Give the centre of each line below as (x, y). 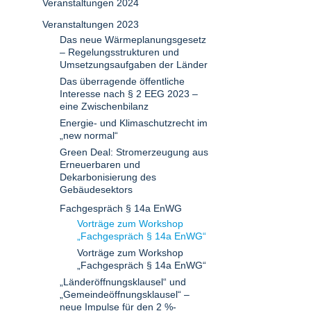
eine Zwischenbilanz (104, 106)
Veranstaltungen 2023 (91, 24)
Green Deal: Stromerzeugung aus (134, 152)
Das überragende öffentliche (122, 81)
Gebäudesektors (96, 190)
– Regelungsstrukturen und (119, 52)
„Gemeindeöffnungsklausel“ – (125, 294)
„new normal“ (89, 135)
